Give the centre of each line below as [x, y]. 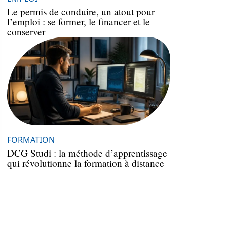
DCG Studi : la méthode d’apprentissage [87, 153]
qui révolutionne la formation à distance [86, 163]
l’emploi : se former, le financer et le [79, 21]
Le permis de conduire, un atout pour [81, 11]
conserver [26, 31]
